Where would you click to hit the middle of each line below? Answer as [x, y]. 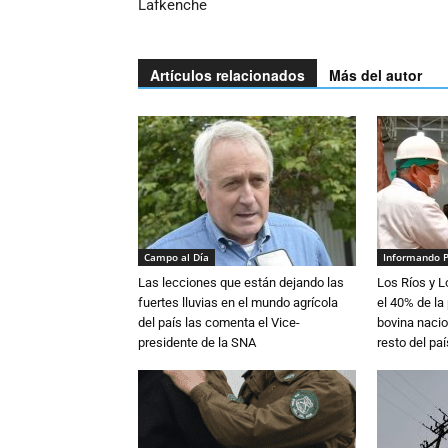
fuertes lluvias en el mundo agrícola [238, 303]
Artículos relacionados [227, 75]
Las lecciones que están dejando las [241, 283]
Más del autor [375, 75]
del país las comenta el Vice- [219, 323]
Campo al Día [176, 257]
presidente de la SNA [197, 343]
